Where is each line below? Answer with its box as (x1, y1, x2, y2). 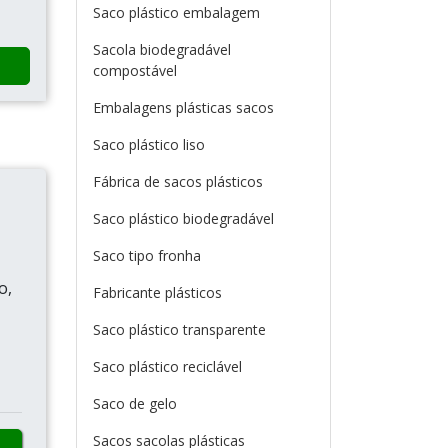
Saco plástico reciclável (93, 357, 242, 376)
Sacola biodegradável (93, 40, 231, 59)
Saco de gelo (93, 394, 177, 413)
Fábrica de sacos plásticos (93, 172, 263, 191)
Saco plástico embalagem (93, 3, 260, 22)
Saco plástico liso (93, 135, 205, 154)
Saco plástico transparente (93, 320, 266, 339)
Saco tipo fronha (93, 246, 201, 265)
